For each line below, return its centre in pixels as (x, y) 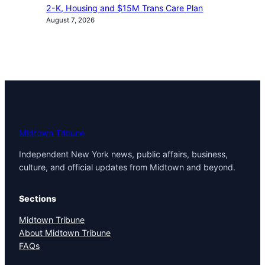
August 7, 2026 (71, 20)
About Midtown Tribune (65, 233)
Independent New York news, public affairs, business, (123, 154)
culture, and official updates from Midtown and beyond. (127, 167)
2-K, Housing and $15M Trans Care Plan (125, 8)
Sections (38, 198)
